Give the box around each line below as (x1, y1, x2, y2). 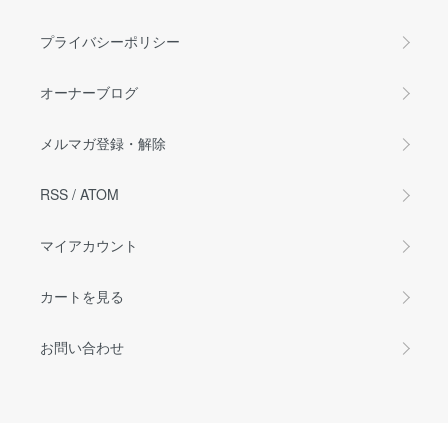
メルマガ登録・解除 (40, 133, 166, 154)
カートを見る (40, 286, 124, 307)
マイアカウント (40, 235, 138, 256)
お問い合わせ (40, 337, 124, 358)
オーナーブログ (40, 82, 138, 103)
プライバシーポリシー (40, 31, 180, 52)
